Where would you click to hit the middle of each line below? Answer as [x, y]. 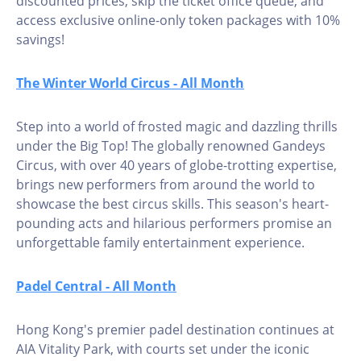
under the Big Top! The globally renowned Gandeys [171, 146]
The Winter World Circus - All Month [130, 83]
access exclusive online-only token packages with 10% [178, 20]
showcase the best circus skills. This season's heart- [172, 204]
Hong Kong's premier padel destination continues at [175, 330]
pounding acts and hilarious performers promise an [174, 223]
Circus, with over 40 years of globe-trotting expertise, [176, 165]
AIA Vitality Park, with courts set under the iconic [163, 349]
